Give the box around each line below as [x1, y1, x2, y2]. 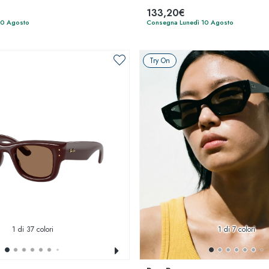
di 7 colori [222, 224, 255, 235]
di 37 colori [15, 224, 53, 235]
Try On [150, 55, 170, 66]
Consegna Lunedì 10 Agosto [147, 17, 234, 27]
